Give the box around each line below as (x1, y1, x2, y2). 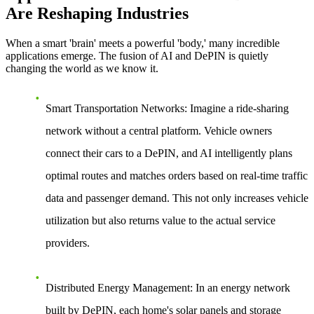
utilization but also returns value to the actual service (46, 214, 275, 227)
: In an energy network (190, 282, 290, 294)
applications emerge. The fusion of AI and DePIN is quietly (6, 50, 268, 62)
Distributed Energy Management (46, 282, 190, 294)
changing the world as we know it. (6, 62, 158, 75)
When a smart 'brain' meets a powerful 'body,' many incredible (6, 37, 280, 50)
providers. (46, 237, 90, 250)
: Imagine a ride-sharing (184, 102, 289, 115)
